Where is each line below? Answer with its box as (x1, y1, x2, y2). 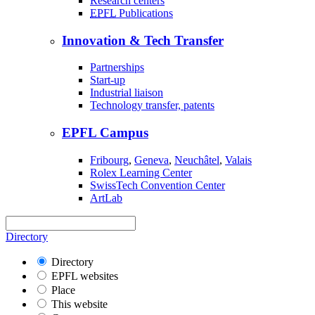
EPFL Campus (62, 125, 148, 141)
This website (51, 297, 108, 310)
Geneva (134, 153, 169, 166)
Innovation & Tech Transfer (62, 32, 224, 48)
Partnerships (90, 61, 144, 74)
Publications (116, 6, 173, 19)
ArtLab (90, 191, 122, 204)
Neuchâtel (174, 153, 219, 166)
